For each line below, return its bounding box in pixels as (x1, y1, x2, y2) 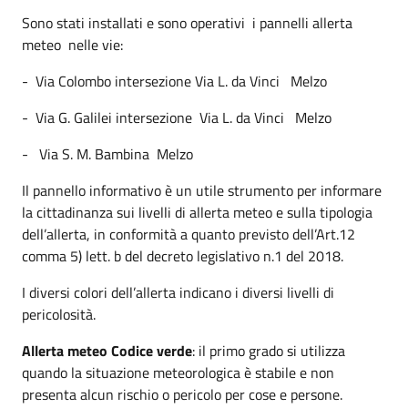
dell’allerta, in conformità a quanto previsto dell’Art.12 (22, 223, 355, 245)
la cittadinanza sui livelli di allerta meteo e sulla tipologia (22, 201, 372, 223)
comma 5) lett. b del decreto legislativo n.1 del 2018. (22, 245, 343, 267)
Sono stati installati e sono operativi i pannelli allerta (22, 12, 352, 34)
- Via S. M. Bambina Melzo (22, 143, 193, 165)
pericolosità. (22, 303, 96, 325)
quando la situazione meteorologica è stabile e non (22, 362, 334, 383)
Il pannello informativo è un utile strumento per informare (22, 179, 382, 201)
